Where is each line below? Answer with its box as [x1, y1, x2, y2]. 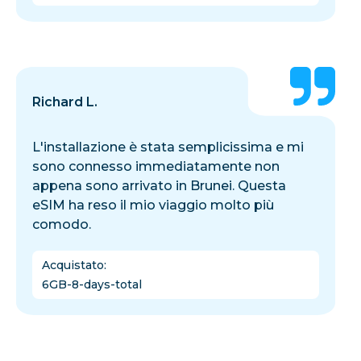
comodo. [32, 216, 91, 232]
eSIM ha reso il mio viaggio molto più [32, 197, 274, 213]
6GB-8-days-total [42, 276, 142, 292]
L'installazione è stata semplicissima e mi [32, 139, 304, 155]
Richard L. [32, 93, 98, 110]
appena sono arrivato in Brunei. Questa [32, 177, 286, 193]
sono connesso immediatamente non [32, 158, 280, 174]
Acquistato [42, 257, 104, 272]
